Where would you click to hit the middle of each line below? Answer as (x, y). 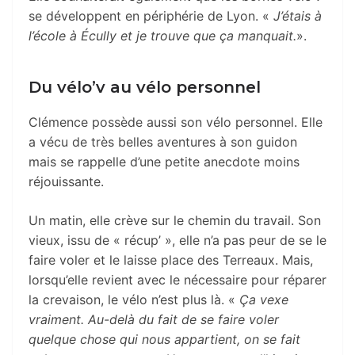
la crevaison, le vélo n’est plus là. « (134, 299)
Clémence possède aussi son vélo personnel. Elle (176, 122)
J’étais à (296, 15)
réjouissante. (66, 181)
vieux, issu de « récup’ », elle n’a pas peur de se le (177, 240)
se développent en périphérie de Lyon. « (149, 15)
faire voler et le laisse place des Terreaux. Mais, (171, 260)
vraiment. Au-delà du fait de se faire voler (154, 319)
